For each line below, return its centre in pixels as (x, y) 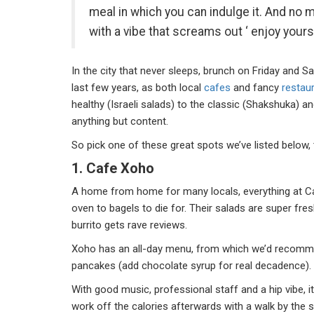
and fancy (256, 88)
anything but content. (123, 121)
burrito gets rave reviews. (129, 225)
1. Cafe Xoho (113, 168)
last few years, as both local (138, 88)
